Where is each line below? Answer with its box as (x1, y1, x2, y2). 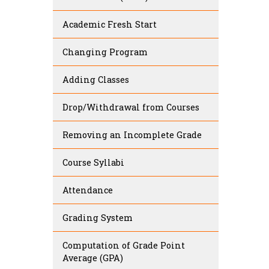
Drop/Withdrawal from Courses (62, 101, 199, 113)
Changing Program (62, 46, 148, 58)
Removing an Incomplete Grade (62, 129, 202, 141)
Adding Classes (62, 74, 129, 86)
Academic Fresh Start (62, 19, 157, 31)
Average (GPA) (62, 252, 123, 264)
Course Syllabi (62, 157, 124, 169)
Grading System (62, 212, 133, 224)
